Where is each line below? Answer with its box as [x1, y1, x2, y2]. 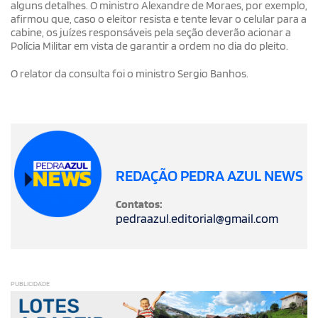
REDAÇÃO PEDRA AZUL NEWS [115, 165, 303, 185]
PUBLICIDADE [11, 278, 50, 287]
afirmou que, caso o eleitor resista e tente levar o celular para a [11, 11, 307, 26]
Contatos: [115, 197, 163, 211]
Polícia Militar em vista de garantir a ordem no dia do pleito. [11, 38, 288, 53]
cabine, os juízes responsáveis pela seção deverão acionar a [11, 25, 291, 39]
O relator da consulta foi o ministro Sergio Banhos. [11, 66, 248, 80]
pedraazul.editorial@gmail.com [115, 210, 278, 226]
